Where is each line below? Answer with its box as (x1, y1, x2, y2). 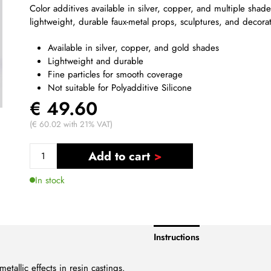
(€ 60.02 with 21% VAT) (30, 119, 113, 130)
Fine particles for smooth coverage (48, 67, 183, 81)
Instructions (154, 230, 200, 244)
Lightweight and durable (48, 54, 144, 68)
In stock (35, 173, 65, 187)
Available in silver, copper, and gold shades (48, 41, 220, 54)
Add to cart (88, 148, 150, 165)
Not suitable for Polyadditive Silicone (48, 80, 192, 94)
